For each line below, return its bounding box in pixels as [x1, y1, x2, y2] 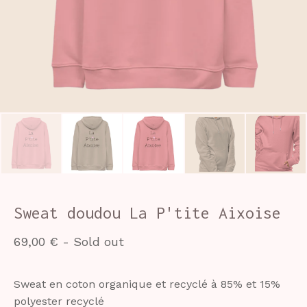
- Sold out [62, 234, 124, 249]
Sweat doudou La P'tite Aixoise [14, 204, 281, 223]
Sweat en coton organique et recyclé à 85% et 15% [14, 278, 280, 291]
